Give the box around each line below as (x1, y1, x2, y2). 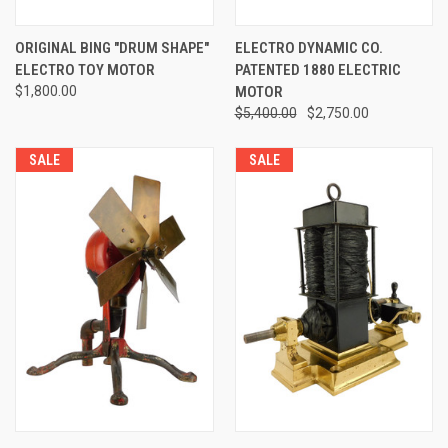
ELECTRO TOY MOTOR (15, 60, 155, 79)
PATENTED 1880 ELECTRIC (234, 60, 401, 79)
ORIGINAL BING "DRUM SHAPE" (15, 38, 209, 57)
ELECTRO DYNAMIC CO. (234, 38, 383, 57)
